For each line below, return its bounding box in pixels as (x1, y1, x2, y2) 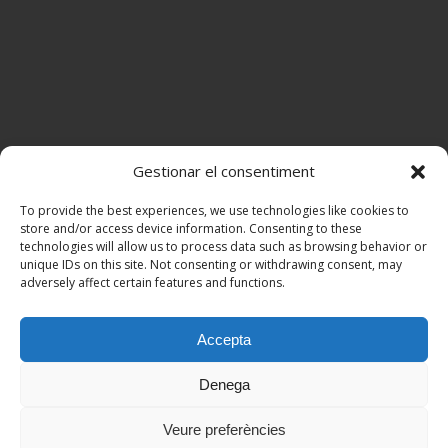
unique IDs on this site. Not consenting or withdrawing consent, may (20, 256, 402, 273)
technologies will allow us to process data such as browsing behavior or (20, 238, 427, 255)
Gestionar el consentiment (133, 161, 315, 181)
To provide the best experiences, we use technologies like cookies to (20, 202, 409, 219)
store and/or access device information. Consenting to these (20, 220, 362, 237)
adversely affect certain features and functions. (20, 274, 285, 291)
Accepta (197, 330, 251, 348)
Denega (198, 375, 250, 393)
